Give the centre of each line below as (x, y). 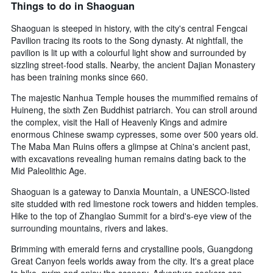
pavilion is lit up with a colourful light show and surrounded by (129, 52)
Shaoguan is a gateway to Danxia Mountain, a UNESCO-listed (130, 191)
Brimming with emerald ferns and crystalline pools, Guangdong (132, 248)
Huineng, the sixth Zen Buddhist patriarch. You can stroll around (134, 109)
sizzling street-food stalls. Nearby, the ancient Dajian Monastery (133, 64)
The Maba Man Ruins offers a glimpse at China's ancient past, (131, 146)
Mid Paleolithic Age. (49, 170)
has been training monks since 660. (80, 76)
